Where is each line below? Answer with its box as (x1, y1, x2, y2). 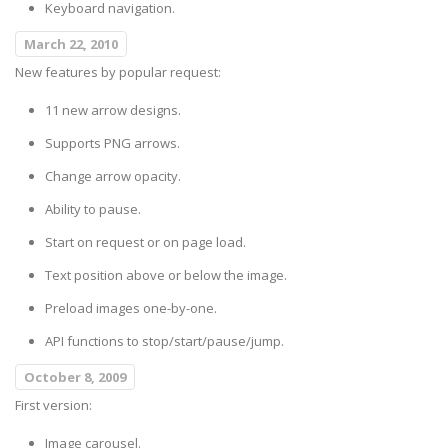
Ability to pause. (45, 200, 141, 219)
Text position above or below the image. (45, 266, 287, 285)
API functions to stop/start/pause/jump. (45, 332, 284, 351)
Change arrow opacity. (45, 167, 181, 186)
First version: (15, 396, 92, 415)
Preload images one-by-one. (45, 299, 217, 318)
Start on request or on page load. (45, 233, 246, 252)
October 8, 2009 (24, 368, 126, 387)
